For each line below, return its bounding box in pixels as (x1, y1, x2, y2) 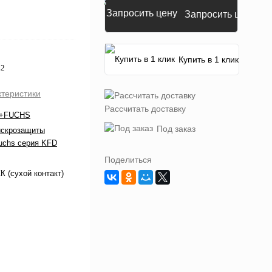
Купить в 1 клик (178, 55, 239, 64)
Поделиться (104, 155, 152, 165)
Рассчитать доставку (104, 104, 186, 114)
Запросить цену (185, 9, 256, 19)
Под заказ (157, 124, 195, 134)
